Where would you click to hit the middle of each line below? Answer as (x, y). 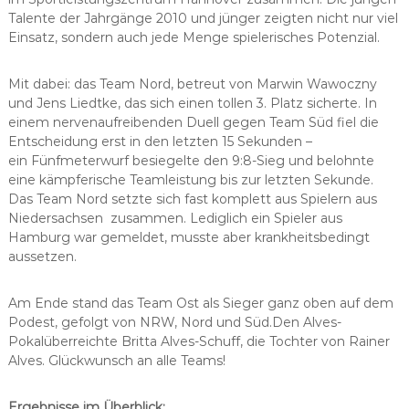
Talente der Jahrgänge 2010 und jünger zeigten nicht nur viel (203, 18)
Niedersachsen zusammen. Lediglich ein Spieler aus (175, 218)
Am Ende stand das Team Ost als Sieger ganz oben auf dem (200, 303)
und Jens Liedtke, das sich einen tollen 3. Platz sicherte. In (192, 103)
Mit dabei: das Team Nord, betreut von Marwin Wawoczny (192, 84)
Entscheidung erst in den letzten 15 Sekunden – (160, 141)
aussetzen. (42, 256)
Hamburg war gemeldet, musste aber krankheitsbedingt (189, 237)
